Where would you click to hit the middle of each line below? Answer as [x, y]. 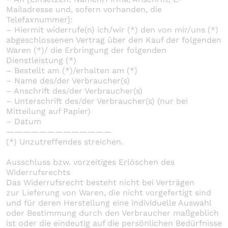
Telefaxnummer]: [39, 19]
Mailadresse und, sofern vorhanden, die [84, 9]
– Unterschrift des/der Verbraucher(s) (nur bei [97, 101]
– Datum [24, 121]
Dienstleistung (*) [41, 60]
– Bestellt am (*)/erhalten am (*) [72, 70]
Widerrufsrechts [38, 172]
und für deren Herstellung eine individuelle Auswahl [109, 203]
